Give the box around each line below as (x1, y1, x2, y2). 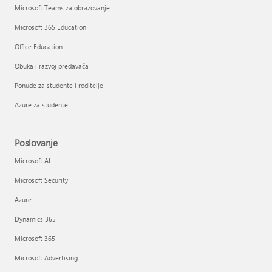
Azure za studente (15, 100, 68, 109)
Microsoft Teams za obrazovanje (15, 3, 110, 12)
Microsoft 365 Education (15, 22, 86, 32)
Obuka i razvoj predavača (15, 61, 89, 70)
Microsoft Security (15, 175, 68, 185)
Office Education (15, 42, 63, 51)
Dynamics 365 (15, 214, 56, 223)
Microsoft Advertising (15, 253, 78, 262)
